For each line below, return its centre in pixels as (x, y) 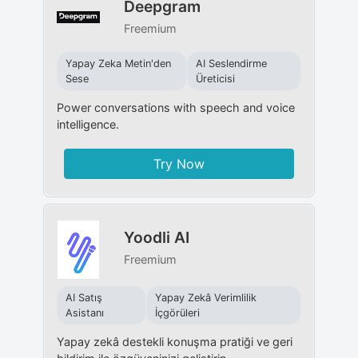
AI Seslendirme (231, 63)
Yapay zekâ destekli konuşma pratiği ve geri (174, 341)
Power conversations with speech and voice (175, 107)
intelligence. (88, 124)
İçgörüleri (177, 312)
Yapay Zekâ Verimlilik (205, 297)
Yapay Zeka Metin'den (118, 63)
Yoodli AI (156, 237)
